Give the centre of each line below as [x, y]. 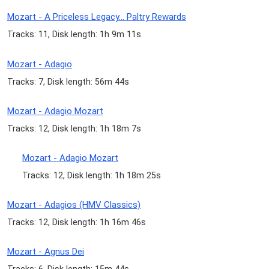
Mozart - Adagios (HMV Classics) [74, 205]
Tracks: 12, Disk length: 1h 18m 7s [74, 128]
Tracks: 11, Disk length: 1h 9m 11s [74, 35]
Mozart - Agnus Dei [46, 252]
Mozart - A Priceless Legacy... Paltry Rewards [97, 17]
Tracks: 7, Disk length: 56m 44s [68, 81]
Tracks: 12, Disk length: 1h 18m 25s [92, 175]
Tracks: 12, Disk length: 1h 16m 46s [77, 222]
